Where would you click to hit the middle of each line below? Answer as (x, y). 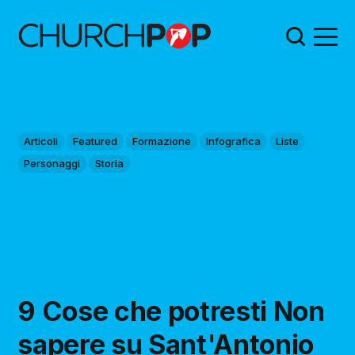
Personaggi (52, 164)
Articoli (41, 141)
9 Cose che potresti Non (171, 311)
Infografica (234, 141)
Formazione (162, 141)
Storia (110, 164)
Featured (95, 141)
